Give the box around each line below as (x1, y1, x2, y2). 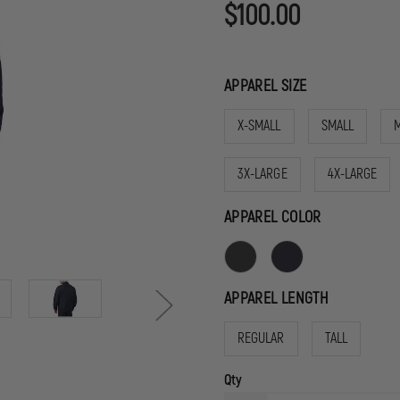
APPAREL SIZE (224, 75, 307, 96)
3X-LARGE (237, 164, 287, 183)
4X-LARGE (327, 164, 378, 183)
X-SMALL (237, 116, 281, 135)
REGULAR (237, 329, 285, 347)
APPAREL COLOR (224, 206, 321, 228)
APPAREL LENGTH (224, 287, 329, 309)
